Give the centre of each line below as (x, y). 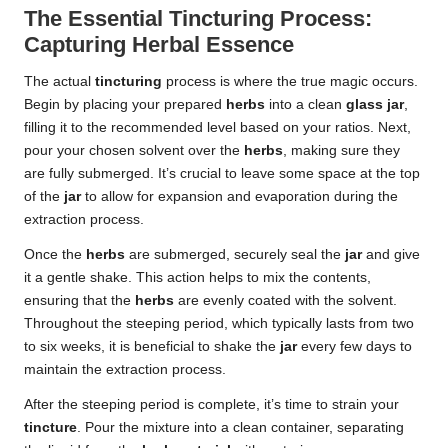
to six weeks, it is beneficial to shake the (152, 347)
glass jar (375, 105)
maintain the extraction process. (125, 370)
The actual (59, 82)
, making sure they (341, 151)
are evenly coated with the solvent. (285, 301)
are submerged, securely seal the (235, 255)
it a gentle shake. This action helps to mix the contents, (197, 278)
